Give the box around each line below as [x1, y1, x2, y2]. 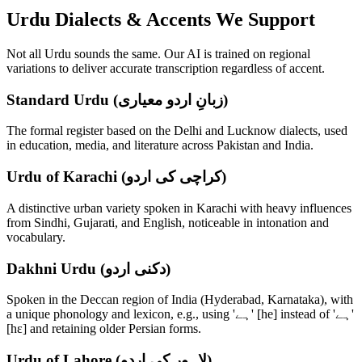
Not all [6, 47, 44, 61]
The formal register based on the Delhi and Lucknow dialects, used [6, 124, 347, 138]
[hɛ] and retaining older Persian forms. [6, 322, 201, 336]
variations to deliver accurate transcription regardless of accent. [6, 61, 325, 75]
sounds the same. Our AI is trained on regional [71, 47, 310, 61]
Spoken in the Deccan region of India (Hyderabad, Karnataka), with [6, 293, 353, 307]
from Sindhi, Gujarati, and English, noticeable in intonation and [6, 215, 329, 229]
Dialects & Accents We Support [50, 9, 315, 31]
